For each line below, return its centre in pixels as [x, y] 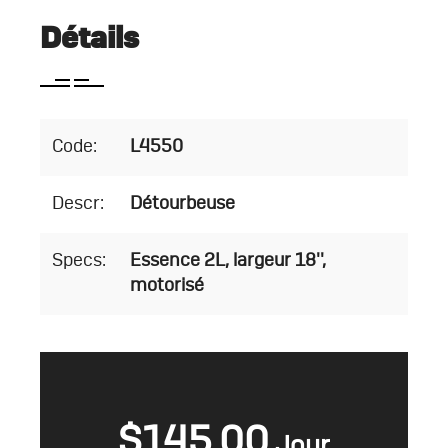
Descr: [78, 203]
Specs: [79, 260]
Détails [89, 38]
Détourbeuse [182, 203]
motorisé [167, 285]
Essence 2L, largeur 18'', [228, 260]
